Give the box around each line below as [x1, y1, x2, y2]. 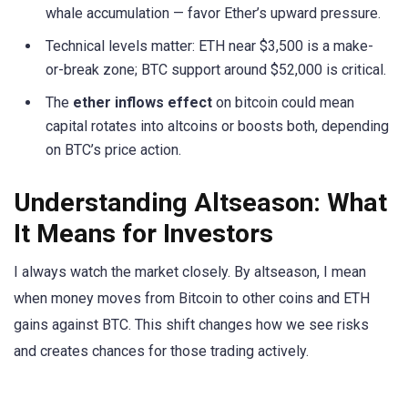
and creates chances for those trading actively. [14, 342, 309, 361]
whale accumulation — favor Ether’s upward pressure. [46, 5, 381, 23]
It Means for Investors [14, 219, 273, 250]
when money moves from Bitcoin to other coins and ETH [14, 290, 370, 308]
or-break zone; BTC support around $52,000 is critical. [46, 61, 386, 79]
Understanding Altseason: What [14, 188, 387, 219]
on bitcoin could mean [212, 94, 354, 112]
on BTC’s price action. [46, 141, 181, 159]
